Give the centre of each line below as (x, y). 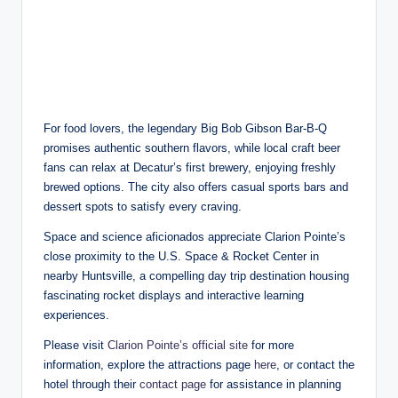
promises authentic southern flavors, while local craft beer (192, 148)
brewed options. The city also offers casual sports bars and (196, 187)
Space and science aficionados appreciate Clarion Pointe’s (195, 237)
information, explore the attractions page (149, 365)
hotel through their (92, 385)
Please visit (76, 346)
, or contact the (315, 365)
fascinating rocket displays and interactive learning (174, 296)
